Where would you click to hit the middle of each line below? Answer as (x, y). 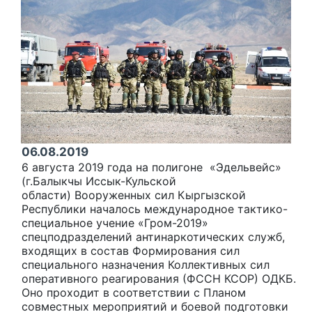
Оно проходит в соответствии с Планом (134, 292)
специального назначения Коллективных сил (146, 264)
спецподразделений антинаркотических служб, (153, 236)
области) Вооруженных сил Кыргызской (134, 195)
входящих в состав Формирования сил (131, 250)
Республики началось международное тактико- (155, 209)
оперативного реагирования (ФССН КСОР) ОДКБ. (159, 278)
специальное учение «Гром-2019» (115, 223)
